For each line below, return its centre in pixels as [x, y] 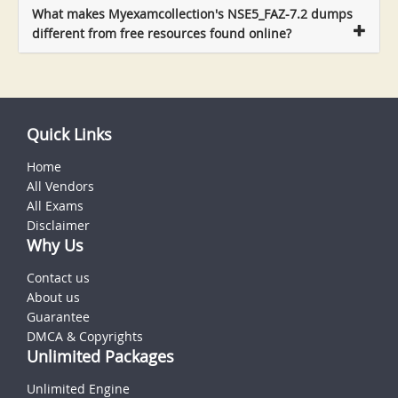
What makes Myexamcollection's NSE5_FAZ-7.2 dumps [192, 13]
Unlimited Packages [100, 356]
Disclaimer [58, 225]
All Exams [55, 205]
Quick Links [69, 134]
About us [53, 297]
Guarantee [58, 316]
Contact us [58, 277]
